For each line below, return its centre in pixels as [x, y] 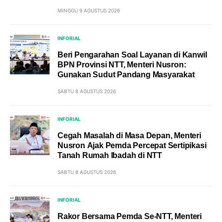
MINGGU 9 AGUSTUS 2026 [89, 10]
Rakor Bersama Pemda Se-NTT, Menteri [130, 216]
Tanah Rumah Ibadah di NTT [110, 155]
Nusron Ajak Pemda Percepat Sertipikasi [132, 145]
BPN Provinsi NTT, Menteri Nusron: [122, 65]
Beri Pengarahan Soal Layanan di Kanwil [132, 55]
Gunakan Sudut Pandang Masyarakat [126, 75]
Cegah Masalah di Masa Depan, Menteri [129, 136]
